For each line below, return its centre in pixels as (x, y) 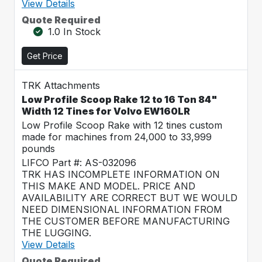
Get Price (45, 56)
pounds (38, 149)
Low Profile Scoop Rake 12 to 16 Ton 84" (120, 99)
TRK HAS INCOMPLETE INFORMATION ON (121, 174)
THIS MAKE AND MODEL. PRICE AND (108, 186)
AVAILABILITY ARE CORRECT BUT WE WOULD (130, 198)
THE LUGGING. (56, 233)
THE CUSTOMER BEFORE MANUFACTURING (126, 221)
